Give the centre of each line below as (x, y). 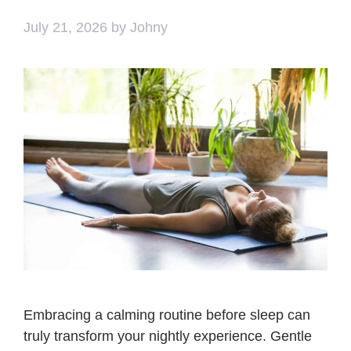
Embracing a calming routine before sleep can (167, 315)
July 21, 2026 (65, 27)
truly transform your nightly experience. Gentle (168, 337)
